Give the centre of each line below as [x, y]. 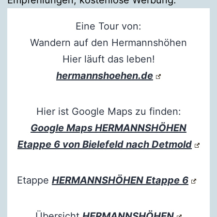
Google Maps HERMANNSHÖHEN [108, 128]
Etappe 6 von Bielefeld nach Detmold [105, 144]
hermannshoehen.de [105, 75]
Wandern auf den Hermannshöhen [108, 42]
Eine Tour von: [108, 26]
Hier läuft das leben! [108, 59]
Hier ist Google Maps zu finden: [108, 111]
